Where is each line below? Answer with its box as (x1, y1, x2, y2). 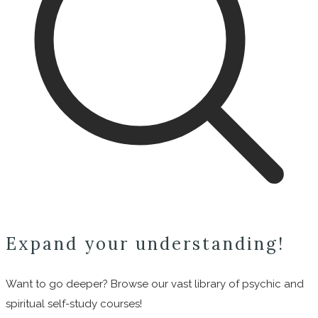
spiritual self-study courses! (6, 297, 142, 311)
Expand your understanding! (6, 232, 285, 255)
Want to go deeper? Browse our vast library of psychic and (6, 278, 304, 291)
